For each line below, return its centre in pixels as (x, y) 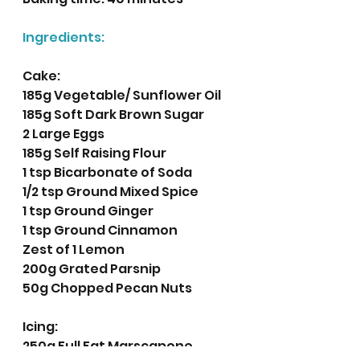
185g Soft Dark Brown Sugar (115, 115)
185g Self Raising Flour (94, 153)
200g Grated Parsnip (92, 269)
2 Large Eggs (63, 134)
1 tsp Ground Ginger (88, 211)
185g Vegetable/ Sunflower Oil (122, 96)
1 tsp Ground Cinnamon (101, 231)
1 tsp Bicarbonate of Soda (107, 173)
